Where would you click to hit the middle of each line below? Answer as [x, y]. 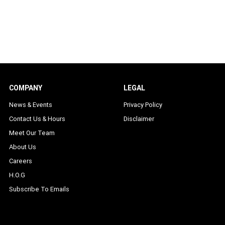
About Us [23, 147]
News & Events [31, 105]
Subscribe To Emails [39, 189]
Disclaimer [139, 119]
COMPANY [26, 88]
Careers [21, 161]
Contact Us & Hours [37, 119]
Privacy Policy [143, 105]
